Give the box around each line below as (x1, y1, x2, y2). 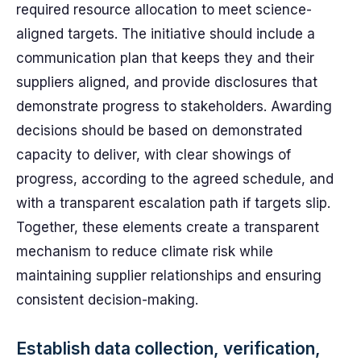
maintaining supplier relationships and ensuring (16, 268, 322, 284)
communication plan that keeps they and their (16, 50, 314, 66)
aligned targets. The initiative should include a (16, 26, 315, 42)
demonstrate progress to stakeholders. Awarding (16, 98, 332, 114)
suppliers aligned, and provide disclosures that (16, 74, 317, 90)
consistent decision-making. (16, 292, 198, 308)
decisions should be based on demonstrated (16, 122, 302, 139)
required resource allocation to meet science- (16, 2, 312, 18)
